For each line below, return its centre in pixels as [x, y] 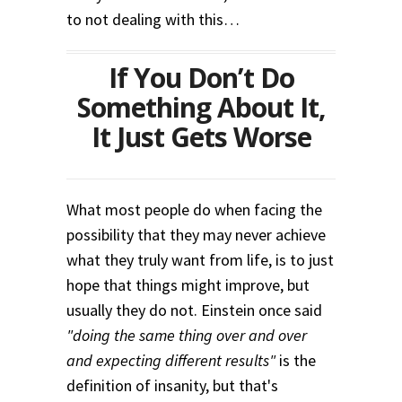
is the [296, 360]
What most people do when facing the [194, 209]
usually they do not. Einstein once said [194, 310]
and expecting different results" [171, 360]
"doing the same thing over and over [187, 335]
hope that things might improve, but [188, 284]
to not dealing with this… [153, 19]
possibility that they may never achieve [196, 234]
